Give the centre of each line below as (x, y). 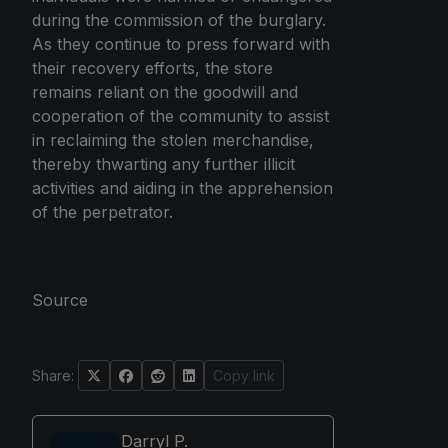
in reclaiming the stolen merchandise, (173, 139)
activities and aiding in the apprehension (182, 187)
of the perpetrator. (102, 211)
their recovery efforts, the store (152, 67)
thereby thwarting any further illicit (163, 163)
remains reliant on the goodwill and (165, 91)
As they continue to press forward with (181, 43)
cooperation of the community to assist (180, 115)
